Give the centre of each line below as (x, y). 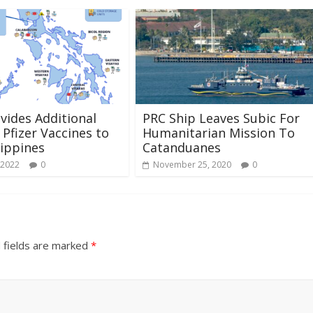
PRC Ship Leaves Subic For (221, 118)
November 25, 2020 (192, 165)
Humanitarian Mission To (219, 133)
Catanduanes (182, 148)
